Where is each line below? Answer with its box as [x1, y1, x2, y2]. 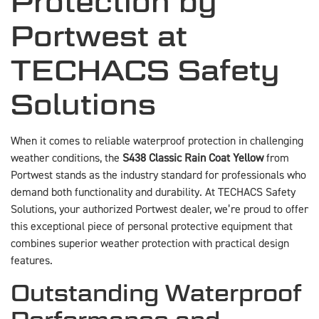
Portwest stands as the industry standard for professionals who [11, 168, 306, 183]
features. [11, 253, 53, 268]
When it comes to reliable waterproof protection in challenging [11, 134, 303, 149]
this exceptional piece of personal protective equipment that [11, 219, 293, 234]
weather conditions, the [11, 151, 122, 166]
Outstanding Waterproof [11, 278, 302, 307]
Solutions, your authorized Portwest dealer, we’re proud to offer [11, 202, 308, 217]
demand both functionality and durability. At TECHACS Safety [11, 185, 296, 200]
